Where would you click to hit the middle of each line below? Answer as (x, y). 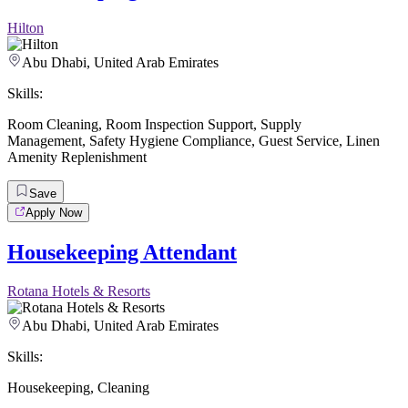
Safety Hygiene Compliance (170, 141)
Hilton (25, 28)
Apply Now (54, 213)
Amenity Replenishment (77, 158)
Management (45, 141)
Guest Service (299, 141)
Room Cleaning (53, 125)
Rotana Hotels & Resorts (79, 291)
